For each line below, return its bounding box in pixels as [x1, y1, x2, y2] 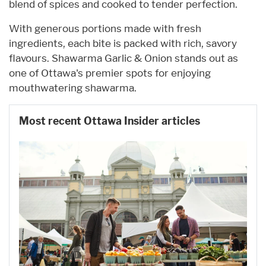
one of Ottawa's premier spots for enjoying [9, 66, 211, 79]
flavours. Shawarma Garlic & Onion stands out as [9, 52, 238, 64]
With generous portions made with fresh [9, 22, 201, 34]
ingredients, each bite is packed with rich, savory [9, 37, 237, 49]
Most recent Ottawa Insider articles [19, 115, 200, 127]
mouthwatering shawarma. [9, 81, 137, 94]
